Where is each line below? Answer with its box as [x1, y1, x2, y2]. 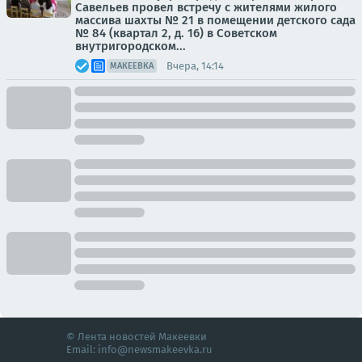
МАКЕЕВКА [110, 61, 154, 71]
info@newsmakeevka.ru [98, 343, 213, 356]
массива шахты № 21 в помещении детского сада [75, 13, 356, 27]
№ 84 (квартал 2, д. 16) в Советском [75, 26, 277, 40]
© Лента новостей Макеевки [66, 330, 207, 343]
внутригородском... [75, 39, 186, 53]
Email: [66, 343, 98, 356]
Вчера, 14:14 [166, 59, 224, 72]
